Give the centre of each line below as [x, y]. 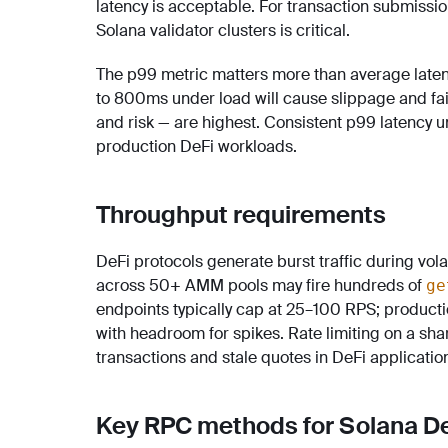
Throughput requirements [241, 214]
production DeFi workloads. [196, 146]
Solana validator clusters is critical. [223, 30]
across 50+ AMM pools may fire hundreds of [261, 285]
